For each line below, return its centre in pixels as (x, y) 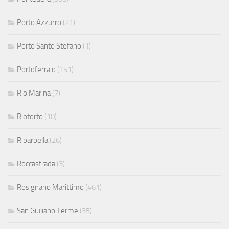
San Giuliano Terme (48, 210)
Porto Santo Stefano (49, 46)
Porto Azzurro (39, 22)
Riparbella (32, 140)
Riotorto (30, 116)
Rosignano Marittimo (50, 187)
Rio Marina (34, 93)
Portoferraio (36, 69)
